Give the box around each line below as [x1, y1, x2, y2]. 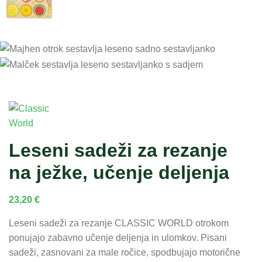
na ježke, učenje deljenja [9, 161, 229, 183]
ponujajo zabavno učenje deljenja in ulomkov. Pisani [9, 232, 227, 243]
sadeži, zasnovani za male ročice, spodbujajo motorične [9, 247, 240, 257]
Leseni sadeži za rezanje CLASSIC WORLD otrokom [9, 218, 229, 228]
